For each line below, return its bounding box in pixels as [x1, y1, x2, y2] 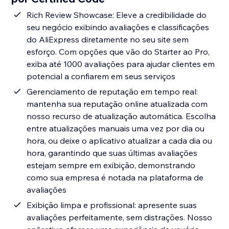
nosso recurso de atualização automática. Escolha [27, 111, 216, 122]
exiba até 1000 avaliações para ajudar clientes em [27, 59, 215, 70]
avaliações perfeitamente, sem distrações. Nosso [27, 212, 213, 223]
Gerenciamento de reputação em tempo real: [27, 86, 198, 97]
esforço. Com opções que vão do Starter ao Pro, [27, 47, 210, 57]
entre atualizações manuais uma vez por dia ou [27, 123, 205, 134]
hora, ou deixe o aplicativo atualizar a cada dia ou [27, 135, 213, 146]
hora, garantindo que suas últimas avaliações [27, 148, 198, 158]
